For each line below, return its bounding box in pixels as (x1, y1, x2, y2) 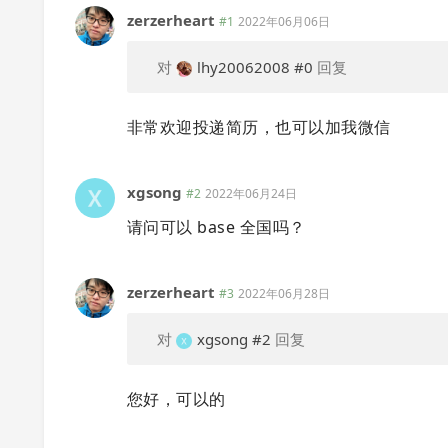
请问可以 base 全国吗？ (127, 216, 306, 238)
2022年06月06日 (238, 13, 330, 30)
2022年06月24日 (205, 185, 297, 202)
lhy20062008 (197, 57, 290, 77)
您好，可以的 (127, 388, 226, 410)
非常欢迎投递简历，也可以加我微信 (127, 116, 391, 138)
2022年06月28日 (238, 285, 330, 302)
